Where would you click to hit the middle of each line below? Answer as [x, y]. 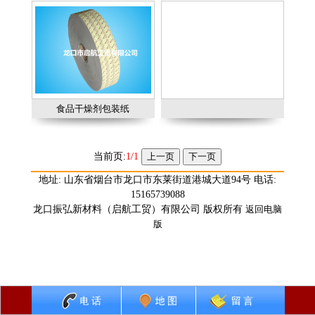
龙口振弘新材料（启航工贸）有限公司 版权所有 [139, 209]
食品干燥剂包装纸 [93, 109]
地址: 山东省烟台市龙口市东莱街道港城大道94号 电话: [157, 180]
